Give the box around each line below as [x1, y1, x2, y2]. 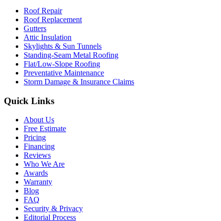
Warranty [24, 178, 52, 186]
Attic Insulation [24, 33, 72, 41]
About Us [24, 115, 54, 124]
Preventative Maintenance [24, 68, 104, 77]
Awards [24, 169, 48, 178]
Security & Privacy [24, 204, 83, 213]
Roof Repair [24, 6, 62, 15]
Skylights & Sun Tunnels [24, 41, 102, 50]
